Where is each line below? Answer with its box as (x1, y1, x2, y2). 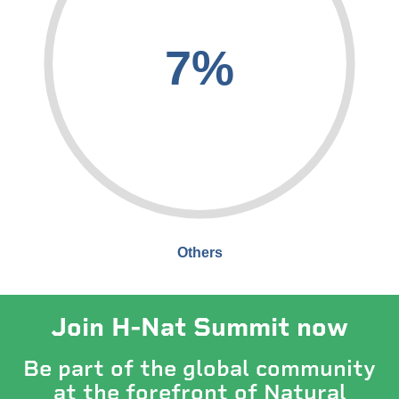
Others (176, 245, 223, 260)
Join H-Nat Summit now (51, 312, 348, 343)
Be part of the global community (23, 354, 376, 382)
